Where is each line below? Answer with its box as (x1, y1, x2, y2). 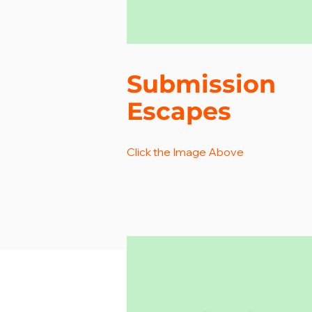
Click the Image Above (127, 145, 244, 159)
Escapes (127, 96, 231, 126)
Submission (127, 69, 283, 99)
